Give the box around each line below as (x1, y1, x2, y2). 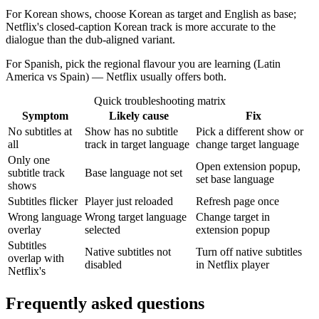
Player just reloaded (85, 194, 173, 207)
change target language (196, 137, 299, 150)
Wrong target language (85, 210, 187, 223)
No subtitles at (8, 125, 72, 137)
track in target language (85, 137, 189, 150)
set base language (196, 172, 274, 185)
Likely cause (109, 109, 169, 122)
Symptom (21, 109, 68, 122)
